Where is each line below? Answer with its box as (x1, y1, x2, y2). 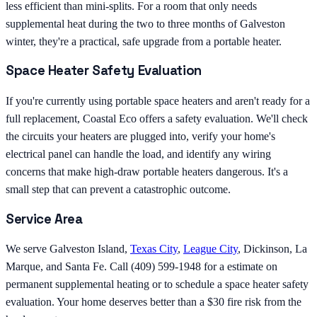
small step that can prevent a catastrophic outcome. (6, 183, 231, 195)
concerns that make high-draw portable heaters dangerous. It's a (6, 165, 288, 178)
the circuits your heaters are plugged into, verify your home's (6, 129, 275, 142)
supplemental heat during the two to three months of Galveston (6, 17, 285, 30)
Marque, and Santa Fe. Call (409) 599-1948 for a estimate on (6, 260, 277, 273)
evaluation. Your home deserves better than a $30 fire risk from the (6, 296, 301, 309)
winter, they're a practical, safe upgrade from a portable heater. (6, 35, 282, 47)
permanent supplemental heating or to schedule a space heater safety (6, 278, 309, 291)
